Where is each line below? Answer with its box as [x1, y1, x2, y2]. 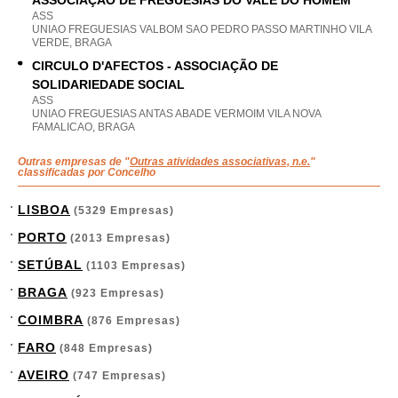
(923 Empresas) [68, 287, 164, 299]
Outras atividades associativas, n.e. [130, 155, 310, 168]
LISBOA [18, 203, 70, 217]
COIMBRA [18, 313, 84, 327]
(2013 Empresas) [67, 232, 171, 244]
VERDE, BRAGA [32, 36, 112, 49]
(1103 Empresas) [83, 259, 186, 272]
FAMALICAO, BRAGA [32, 121, 135, 133]
